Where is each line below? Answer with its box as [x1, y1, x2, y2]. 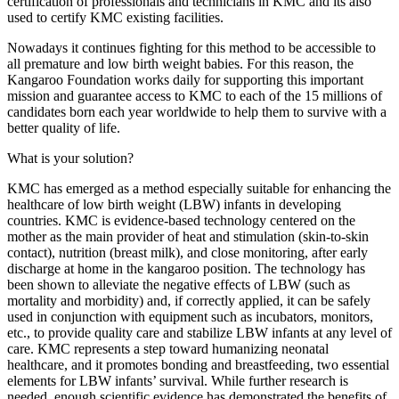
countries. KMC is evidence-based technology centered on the [7, 212, 355, 228]
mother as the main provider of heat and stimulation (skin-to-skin [7, 228, 369, 244]
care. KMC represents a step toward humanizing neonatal [7, 340, 329, 356]
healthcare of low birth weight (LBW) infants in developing [7, 196, 341, 212]
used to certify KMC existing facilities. [7, 9, 227, 25]
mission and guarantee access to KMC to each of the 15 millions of [7, 87, 382, 103]
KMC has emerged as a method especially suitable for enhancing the [7, 180, 391, 196]
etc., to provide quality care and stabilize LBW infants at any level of [7, 324, 392, 340]
